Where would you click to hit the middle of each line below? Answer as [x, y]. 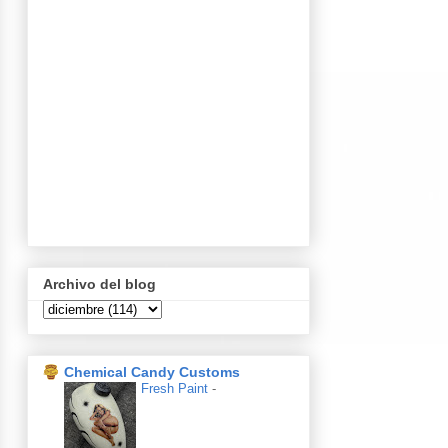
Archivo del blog [99, 283]
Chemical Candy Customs [152, 371]
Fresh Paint [176, 388]
